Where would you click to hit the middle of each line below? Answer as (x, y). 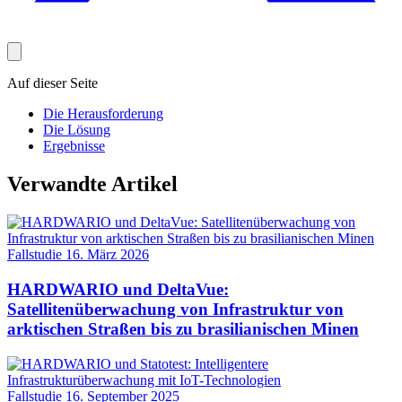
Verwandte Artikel (92, 184)
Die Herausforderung (103, 114)
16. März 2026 (107, 255)
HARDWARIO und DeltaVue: (118, 290)
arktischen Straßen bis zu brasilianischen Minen (183, 329)
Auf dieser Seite (52, 83)
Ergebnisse (74, 146)
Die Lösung (77, 130)
